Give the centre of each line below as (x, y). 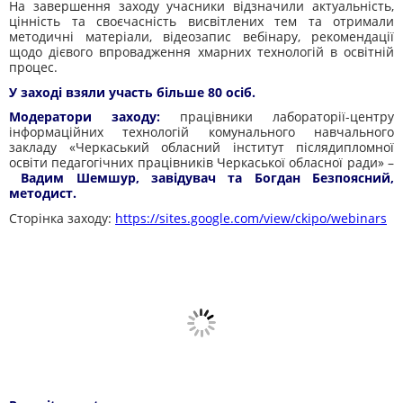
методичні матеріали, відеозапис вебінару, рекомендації (201, 36)
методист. (43, 193)
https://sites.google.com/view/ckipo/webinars (251, 218)
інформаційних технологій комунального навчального (201, 132)
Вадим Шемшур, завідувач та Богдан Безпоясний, (201, 178)
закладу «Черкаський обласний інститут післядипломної (201, 147)
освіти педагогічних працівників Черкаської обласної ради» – (201, 162)
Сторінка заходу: (62, 218)
